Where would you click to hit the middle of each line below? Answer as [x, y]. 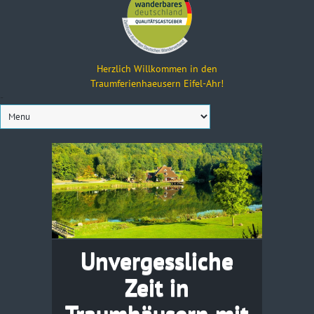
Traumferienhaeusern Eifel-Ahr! [157, 83]
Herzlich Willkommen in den [157, 69]
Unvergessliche [157, 260]
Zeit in [157, 286]
